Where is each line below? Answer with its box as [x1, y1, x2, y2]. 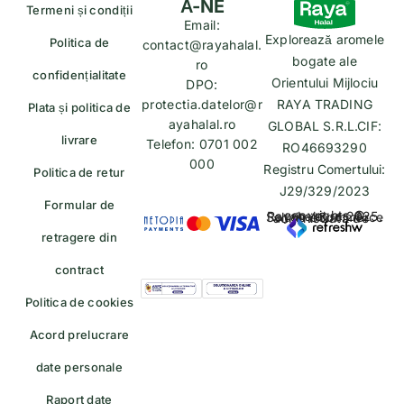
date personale [35, 359, 124, 374]
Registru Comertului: [263, 161, 386, 177]
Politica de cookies [24, 294, 134, 309]
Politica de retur [33, 164, 125, 179]
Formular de [43, 197, 115, 212]
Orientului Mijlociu [271, 74, 379, 90]
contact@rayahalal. [142, 36, 262, 52]
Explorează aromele [265, 31, 384, 47]
